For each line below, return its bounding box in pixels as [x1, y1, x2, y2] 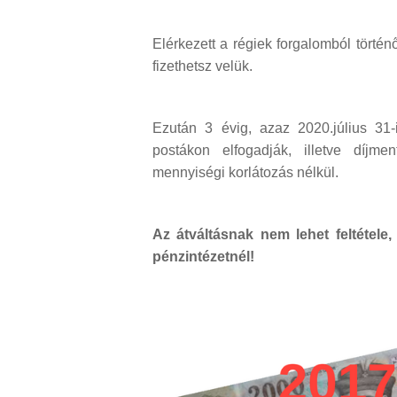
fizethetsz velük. [152, 58, 253, 74]
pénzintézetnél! [152, 249, 258, 265]
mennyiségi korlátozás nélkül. [152, 165, 339, 181]
